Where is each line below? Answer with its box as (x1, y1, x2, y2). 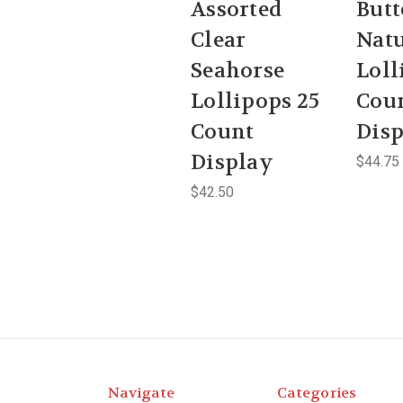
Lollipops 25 (191, 87, 319, 114)
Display (191, 148, 273, 175)
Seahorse (191, 57, 284, 84)
